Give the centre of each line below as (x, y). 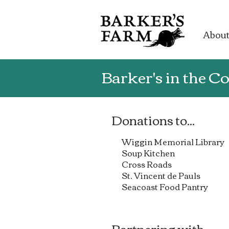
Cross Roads (147, 164)
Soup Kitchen (148, 153)
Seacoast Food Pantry (165, 187)
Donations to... (153, 120)
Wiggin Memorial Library (173, 142)
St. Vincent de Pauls (161, 175)
